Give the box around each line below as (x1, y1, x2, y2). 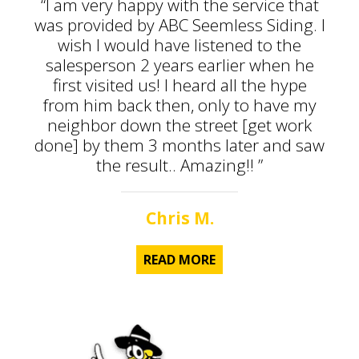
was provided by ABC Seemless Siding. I (34, 14, 325, 37)
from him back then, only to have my (42, 94, 317, 117)
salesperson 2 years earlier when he (45, 54, 314, 77)
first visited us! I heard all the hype (52, 74, 307, 97)
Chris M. (145, 207, 214, 230)
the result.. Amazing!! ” (96, 154, 263, 177)
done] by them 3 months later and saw (34, 134, 325, 157)
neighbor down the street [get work (47, 114, 312, 137)
